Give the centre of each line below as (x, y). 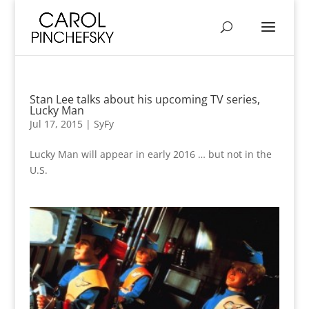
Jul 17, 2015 (56, 124)
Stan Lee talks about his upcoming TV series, (144, 99)
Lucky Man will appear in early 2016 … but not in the (150, 154)
